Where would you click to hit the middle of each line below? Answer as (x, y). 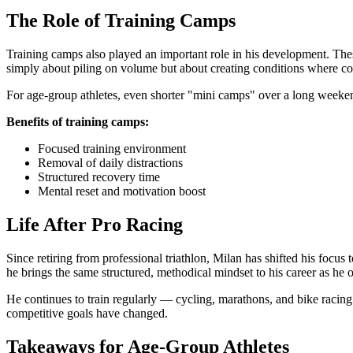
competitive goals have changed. (87, 313)
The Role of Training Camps (121, 21)
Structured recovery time (99, 177)
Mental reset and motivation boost (122, 191)
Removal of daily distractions (110, 163)
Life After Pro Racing (95, 224)
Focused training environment (112, 149)
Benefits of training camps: (78, 122)
